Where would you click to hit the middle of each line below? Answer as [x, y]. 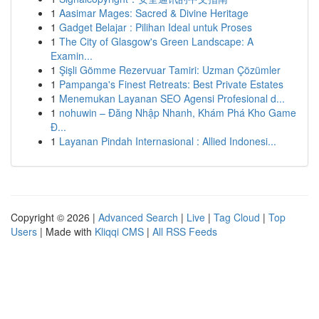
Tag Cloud [237, 217]
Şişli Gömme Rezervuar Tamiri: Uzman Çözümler [170, 70]
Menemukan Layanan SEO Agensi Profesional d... [172, 98]
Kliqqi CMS [119, 231]
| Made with [66, 231]
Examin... [72, 56]
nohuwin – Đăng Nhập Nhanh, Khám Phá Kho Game [178, 113]
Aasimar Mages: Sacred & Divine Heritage [154, 13]
